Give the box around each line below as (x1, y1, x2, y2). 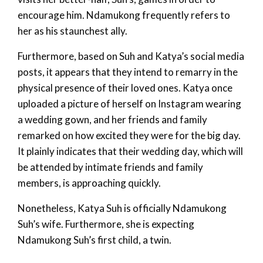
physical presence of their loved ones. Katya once (18, 81, 232, 94)
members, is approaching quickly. (18, 176, 161, 189)
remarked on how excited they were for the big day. (18, 129, 241, 141)
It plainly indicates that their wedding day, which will (18, 144, 243, 157)
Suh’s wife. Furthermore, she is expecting (18, 217, 194, 230)
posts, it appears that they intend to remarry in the (18, 65, 238, 78)
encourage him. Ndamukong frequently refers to (18, 8, 230, 21)
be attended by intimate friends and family (18, 160, 203, 173)
